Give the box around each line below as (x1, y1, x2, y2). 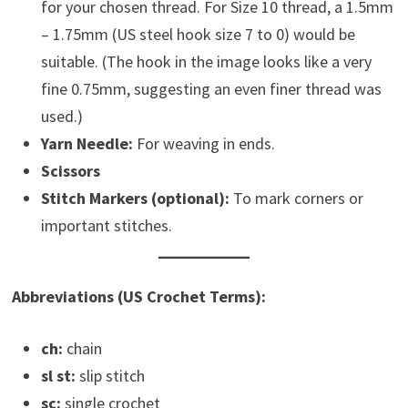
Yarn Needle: (40, 132, 133, 154)
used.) (40, 105, 83, 127)
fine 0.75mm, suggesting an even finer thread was (40, 77, 382, 99)
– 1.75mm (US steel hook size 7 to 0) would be (40, 23, 355, 45)
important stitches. (40, 214, 172, 236)
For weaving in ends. (132, 132, 275, 154)
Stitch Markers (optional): (40, 187, 229, 209)
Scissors (40, 159, 100, 181)
